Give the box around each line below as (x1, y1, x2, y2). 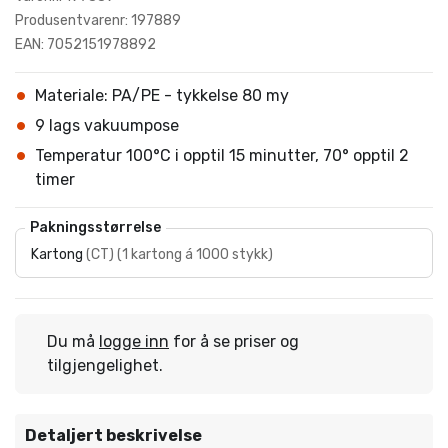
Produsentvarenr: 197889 (15, 12, 181, 29)
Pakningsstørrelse (30, 219, 161, 236)
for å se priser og (169, 332, 299, 351)
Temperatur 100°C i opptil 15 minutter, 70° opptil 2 (35, 146, 409, 165)
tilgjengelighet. (47, 356, 163, 375)
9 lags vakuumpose (35, 116, 179, 135)
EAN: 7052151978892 (15, 36, 156, 53)
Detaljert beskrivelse (25, 426, 202, 445)
